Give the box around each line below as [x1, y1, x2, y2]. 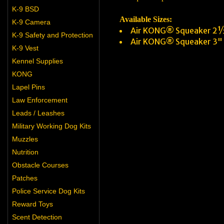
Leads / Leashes [12, 109, 64, 117]
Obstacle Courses [12, 161, 68, 169]
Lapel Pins [12, 83, 45, 91]
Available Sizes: [119, 15, 172, 23]
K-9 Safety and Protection [12, 31, 93, 39]
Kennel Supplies [12, 57, 63, 65]
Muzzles [12, 135, 38, 143]
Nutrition [12, 148, 38, 156]
